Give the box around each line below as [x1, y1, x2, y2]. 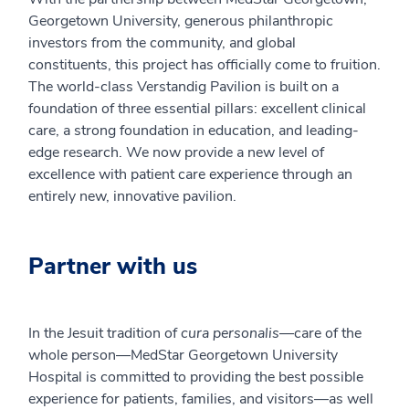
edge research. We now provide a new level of [28, 142, 324, 163]
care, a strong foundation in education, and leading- [28, 121, 359, 142]
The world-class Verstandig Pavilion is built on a [28, 77, 339, 98]
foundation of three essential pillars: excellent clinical [28, 99, 366, 120]
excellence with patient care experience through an [28, 164, 352, 185]
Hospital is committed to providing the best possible [28, 367, 363, 388]
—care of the [279, 323, 362, 344]
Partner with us [28, 251, 197, 283]
